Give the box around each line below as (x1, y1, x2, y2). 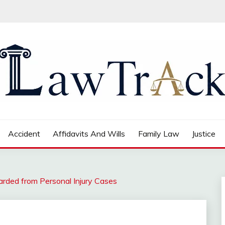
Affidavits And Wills (53, 129, 126, 139)
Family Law (138, 129, 179, 139)
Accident (8, 129, 40, 139)
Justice (192, 129, 216, 139)
